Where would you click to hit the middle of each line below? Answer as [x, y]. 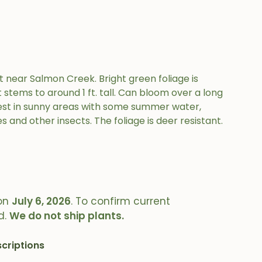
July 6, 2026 [42, 201]
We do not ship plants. [67, 216]
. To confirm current [121, 201]
